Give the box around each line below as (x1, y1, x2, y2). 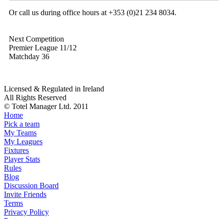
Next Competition (9, 35, 64, 44)
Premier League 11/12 (9, 44, 77, 52)
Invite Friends (4, 190, 46, 199)
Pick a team (4, 120, 40, 129)
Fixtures (4, 146, 29, 155)
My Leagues (4, 137, 43, 146)
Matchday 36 (9, 52, 49, 61)
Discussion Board (4, 181, 59, 190)
